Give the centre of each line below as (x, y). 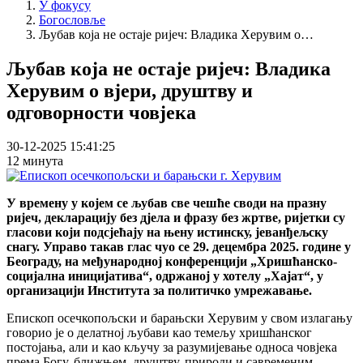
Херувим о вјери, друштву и (130, 90)
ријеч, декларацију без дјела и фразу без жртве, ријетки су (176, 218)
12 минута (35, 161)
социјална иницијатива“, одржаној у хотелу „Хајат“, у (165, 276)
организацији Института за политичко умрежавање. (159, 291)
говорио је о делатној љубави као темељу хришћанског (159, 333)
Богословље (72, 19)
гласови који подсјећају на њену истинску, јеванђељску (167, 233)
